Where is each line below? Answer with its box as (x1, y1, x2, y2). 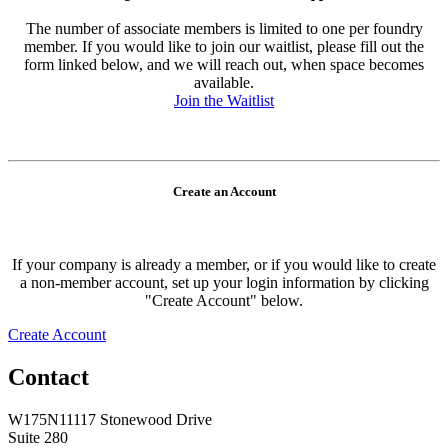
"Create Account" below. (145, 291, 303, 309)
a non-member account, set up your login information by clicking (19, 273, 429, 291)
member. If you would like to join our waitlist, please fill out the (24, 37, 424, 55)
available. (194, 73, 254, 91)
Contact (8, 363, 89, 390)
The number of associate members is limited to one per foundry (25, 19, 423, 37)
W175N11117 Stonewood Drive (8, 410, 212, 428)
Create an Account (172, 183, 276, 199)
